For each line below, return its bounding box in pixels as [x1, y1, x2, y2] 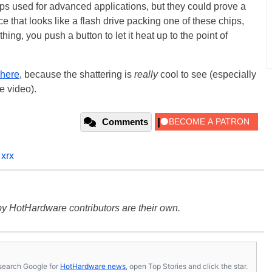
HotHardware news [60, 261, 126, 271]
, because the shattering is [19, 69, 134, 80]
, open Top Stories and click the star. [126, 261, 248, 271]
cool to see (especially [158, 69, 256, 80]
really [134, 69, 158, 80]
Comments [102, 117, 148, 127]
